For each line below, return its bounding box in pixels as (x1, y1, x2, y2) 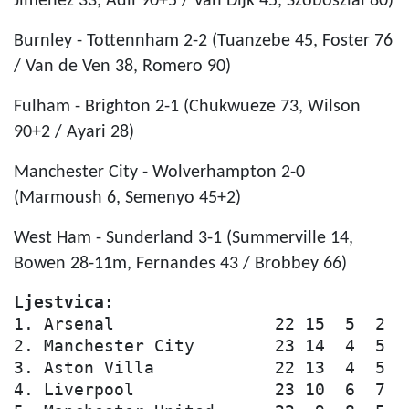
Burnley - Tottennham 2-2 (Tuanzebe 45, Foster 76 (14, 31, 393, 50)
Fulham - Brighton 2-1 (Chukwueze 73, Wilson (14, 97, 361, 116)
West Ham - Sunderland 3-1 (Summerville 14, (14, 228, 353, 247)
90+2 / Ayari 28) (14, 122, 134, 142)
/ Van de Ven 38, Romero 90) (14, 57, 231, 76)
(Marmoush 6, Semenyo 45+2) (14, 188, 241, 207)
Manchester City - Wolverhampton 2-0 (14, 163, 305, 182)
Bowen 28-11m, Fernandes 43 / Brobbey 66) (14, 254, 347, 273)
